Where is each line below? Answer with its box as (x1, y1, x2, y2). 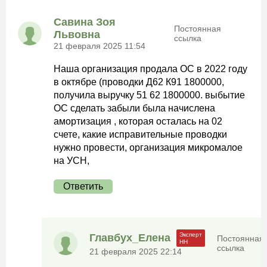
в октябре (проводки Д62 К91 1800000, (54, 77, 224, 87)
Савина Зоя (54, 16, 116, 28)
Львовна (54, 29, 100, 41)
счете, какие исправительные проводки (54, 129, 227, 139)
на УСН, (54, 156, 89, 166)
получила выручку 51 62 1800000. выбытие (54, 90, 245, 100)
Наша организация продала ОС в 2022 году (54, 64, 247, 74)
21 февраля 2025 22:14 (89, 247, 182, 256)
